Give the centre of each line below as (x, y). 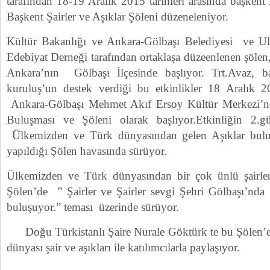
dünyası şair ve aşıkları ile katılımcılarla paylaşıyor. (123, 247)
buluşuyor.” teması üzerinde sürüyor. (93, 207)
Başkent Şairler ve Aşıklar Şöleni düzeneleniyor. (118, 17)
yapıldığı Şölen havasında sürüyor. (87, 151)
